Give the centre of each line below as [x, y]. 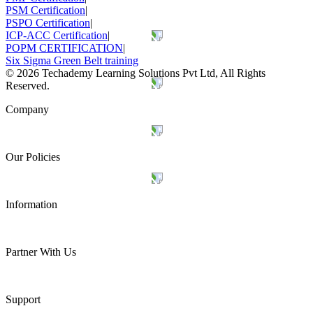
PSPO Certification [48, 22]
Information [31, 204]
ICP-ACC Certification [57, 35]
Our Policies [33, 156]
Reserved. [28, 85]
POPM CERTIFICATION [64, 48]
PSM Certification [45, 10]
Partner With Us [41, 252]
